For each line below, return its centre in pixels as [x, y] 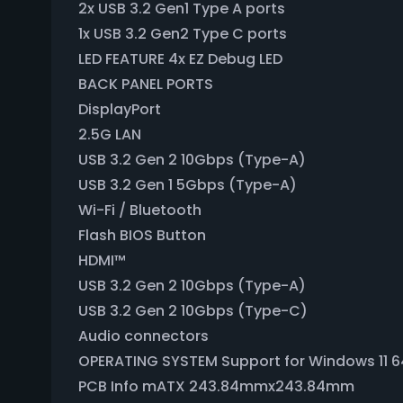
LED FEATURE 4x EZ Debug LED [180, 59]
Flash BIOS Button [142, 235]
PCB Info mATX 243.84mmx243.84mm [216, 386]
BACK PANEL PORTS [146, 84]
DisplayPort [120, 109]
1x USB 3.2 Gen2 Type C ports [183, 34]
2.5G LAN [110, 134]
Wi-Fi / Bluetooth [140, 210]
